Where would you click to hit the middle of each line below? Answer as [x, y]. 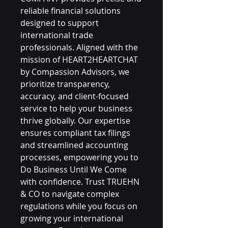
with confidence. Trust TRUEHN [80, 182]
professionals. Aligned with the [79, 47]
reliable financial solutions [70, 11]
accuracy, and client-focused [75, 96]
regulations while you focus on [79, 206]
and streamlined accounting [74, 145]
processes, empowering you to [79, 157]
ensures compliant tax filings [75, 133]
